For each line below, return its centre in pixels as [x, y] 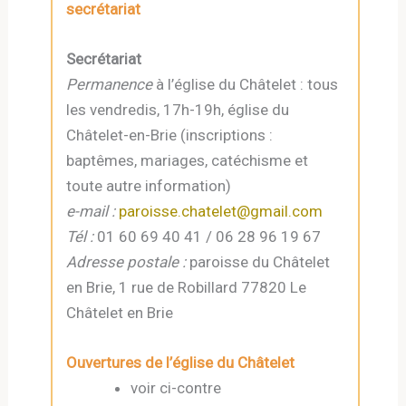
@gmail [263, 212]
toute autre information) [149, 186]
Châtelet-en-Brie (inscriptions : [170, 135]
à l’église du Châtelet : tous [246, 85]
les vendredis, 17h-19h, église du [178, 110]
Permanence [110, 85]
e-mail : [91, 212]
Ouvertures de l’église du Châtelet [181, 363]
